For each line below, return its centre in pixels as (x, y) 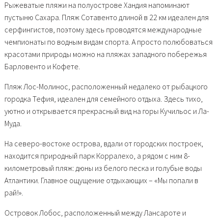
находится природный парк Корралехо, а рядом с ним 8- (97, 155)
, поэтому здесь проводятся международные (127, 29)
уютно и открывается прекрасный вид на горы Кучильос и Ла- (107, 111)
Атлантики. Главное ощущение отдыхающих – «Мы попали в (101, 180)
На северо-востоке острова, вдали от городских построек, (104, 143)
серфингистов (28, 29)
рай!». (14, 192)
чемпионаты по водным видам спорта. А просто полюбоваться (108, 41)
